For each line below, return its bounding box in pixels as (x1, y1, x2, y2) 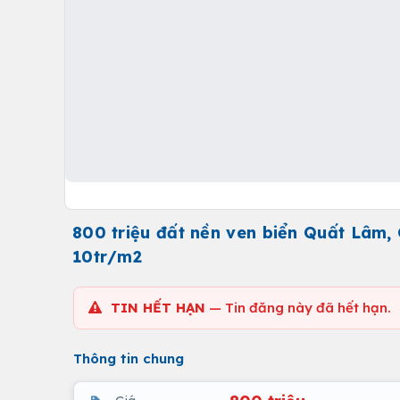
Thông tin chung (73, 350, 184, 367)
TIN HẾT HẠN (111, 299, 205, 316)
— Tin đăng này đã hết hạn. (205, 299, 391, 316)
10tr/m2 (71, 246, 143, 267)
